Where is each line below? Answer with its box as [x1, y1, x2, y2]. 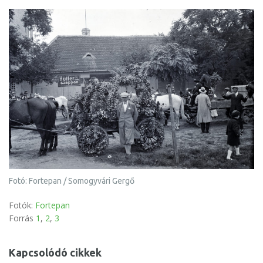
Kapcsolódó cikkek [9, 246, 102, 258]
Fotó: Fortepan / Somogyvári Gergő [9, 176, 134, 186]
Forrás [9, 212, 36, 224]
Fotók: [9, 199, 35, 211]
